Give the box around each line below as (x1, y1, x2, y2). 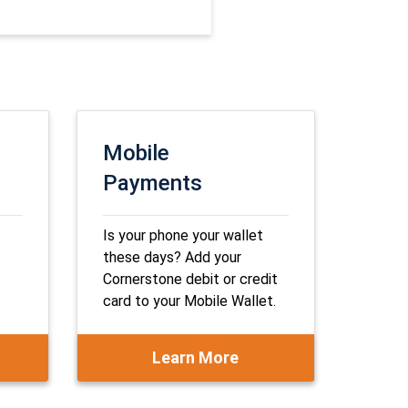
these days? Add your (102, 249, 241, 266)
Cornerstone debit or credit (102, 270, 278, 288)
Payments (102, 170, 202, 196)
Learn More (152, 348, 240, 367)
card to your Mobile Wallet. (102, 292, 280, 310)
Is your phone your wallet (102, 227, 263, 244)
